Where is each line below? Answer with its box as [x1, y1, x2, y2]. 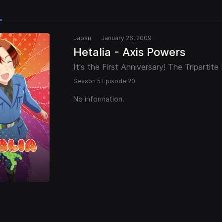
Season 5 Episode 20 [73, 77, 135, 85]
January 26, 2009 [101, 34, 152, 42]
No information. [73, 95, 124, 104]
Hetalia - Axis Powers [73, 46, 185, 59]
